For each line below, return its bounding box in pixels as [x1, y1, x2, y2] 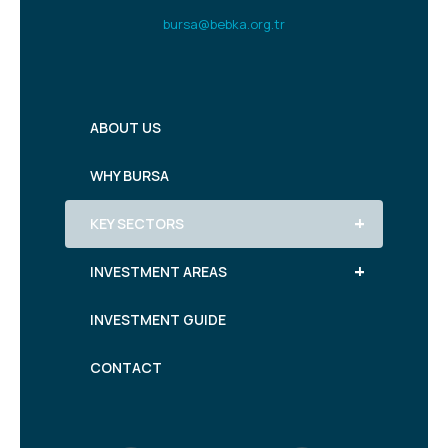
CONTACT [90, 358, 162, 377]
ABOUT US [90, 118, 161, 137]
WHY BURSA [90, 166, 169, 185]
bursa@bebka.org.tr [163, 15, 285, 33]
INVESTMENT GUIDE [90, 310, 226, 329]
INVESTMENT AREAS [90, 262, 227, 281]
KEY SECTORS [90, 214, 184, 233]
